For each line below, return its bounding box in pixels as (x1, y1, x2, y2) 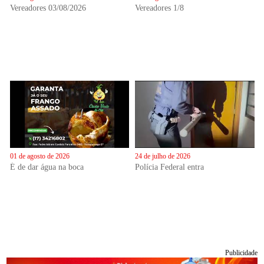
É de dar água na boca (9, 162, 84, 171)
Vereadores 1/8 (135, 3, 184, 12)
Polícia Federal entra (135, 162, 204, 171)
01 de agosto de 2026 (9, 151, 70, 160)
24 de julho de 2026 (135, 151, 191, 160)
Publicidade (225, 249, 258, 258)
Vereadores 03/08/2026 (9, 3, 86, 12)
